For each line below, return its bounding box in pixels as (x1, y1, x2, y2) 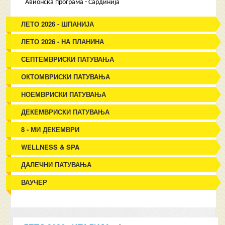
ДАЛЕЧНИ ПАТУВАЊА (21, 160, 92, 169)
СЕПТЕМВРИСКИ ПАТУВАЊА (21, 54, 115, 64)
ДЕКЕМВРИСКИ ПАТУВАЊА (21, 107, 110, 117)
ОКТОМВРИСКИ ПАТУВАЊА (21, 72, 110, 81)
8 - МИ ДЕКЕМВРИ (21, 125, 80, 134)
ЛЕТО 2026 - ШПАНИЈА (21, 19, 94, 29)
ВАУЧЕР (21, 177, 48, 187)
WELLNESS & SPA (21, 142, 80, 152)
